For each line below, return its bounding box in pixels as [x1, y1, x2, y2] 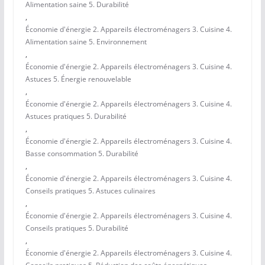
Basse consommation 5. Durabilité [25, 148, 138, 159]
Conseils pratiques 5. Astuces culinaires [25, 186, 156, 196]
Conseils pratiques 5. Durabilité [25, 223, 128, 234]
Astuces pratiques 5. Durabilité [25, 111, 127, 122]
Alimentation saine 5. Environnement [25, 37, 147, 47]
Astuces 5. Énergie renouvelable [25, 74, 131, 85]
